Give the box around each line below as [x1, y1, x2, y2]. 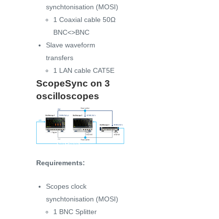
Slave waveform [46, 41, 95, 49]
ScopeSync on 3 [36, 78, 110, 89]
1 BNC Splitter [53, 208, 97, 216]
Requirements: [36, 159, 85, 167]
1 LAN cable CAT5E [53, 66, 114, 75]
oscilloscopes [36, 91, 99, 102]
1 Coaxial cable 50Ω [53, 16, 115, 24]
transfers [46, 54, 73, 62]
